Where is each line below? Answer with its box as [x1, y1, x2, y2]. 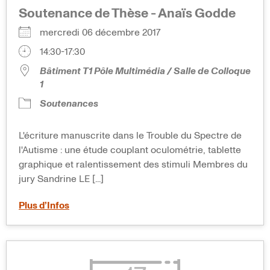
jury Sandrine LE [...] [19, 174, 104, 184]
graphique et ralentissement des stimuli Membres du [19, 160, 248, 170]
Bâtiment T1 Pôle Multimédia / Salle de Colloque [40, 66, 251, 77]
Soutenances [40, 99, 98, 109]
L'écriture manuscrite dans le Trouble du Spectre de [19, 131, 242, 141]
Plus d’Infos [19, 201, 69, 211]
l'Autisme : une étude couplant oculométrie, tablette [19, 145, 241, 155]
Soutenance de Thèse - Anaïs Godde [19, 7, 236, 21]
